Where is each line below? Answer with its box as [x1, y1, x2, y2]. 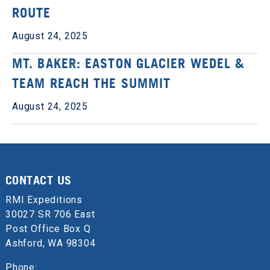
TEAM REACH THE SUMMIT [12, 75, 171, 91]
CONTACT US [5, 172, 72, 187]
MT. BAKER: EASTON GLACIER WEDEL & [12, 55, 245, 71]
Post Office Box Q [5, 222, 91, 234]
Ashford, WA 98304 [5, 237, 96, 249]
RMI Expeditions [5, 193, 83, 206]
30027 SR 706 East [5, 208, 95, 220]
